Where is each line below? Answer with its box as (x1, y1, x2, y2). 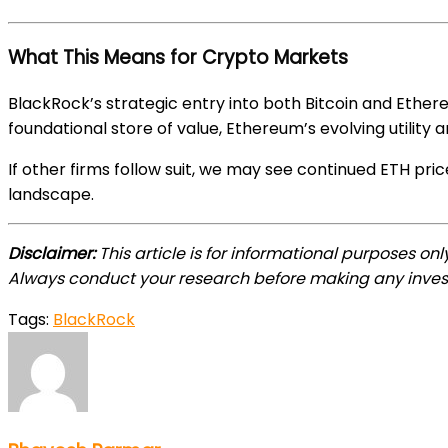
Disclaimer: (8, 241, 95, 265)
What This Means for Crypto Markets (8, 43, 348, 71)
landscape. (8, 182, 94, 206)
